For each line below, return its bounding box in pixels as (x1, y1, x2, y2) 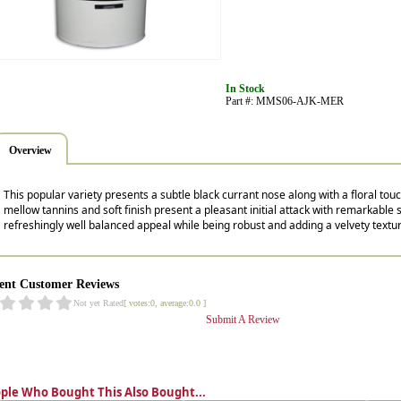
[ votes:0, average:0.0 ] (124, 298, 207, 308)
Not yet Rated (73, 298, 124, 308)
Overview (9, 144, 53, 157)
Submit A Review (206, 313, 281, 326)
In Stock (225, 82, 265, 95)
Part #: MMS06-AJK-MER (225, 95, 344, 107)
